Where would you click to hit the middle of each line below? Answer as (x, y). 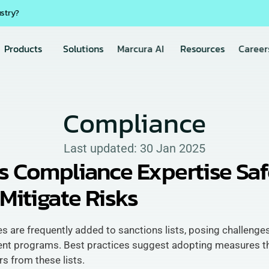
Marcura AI (141, 48)
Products (23, 48)
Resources (202, 48)
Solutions (83, 48)
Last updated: (102, 148)
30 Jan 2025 (173, 148)
